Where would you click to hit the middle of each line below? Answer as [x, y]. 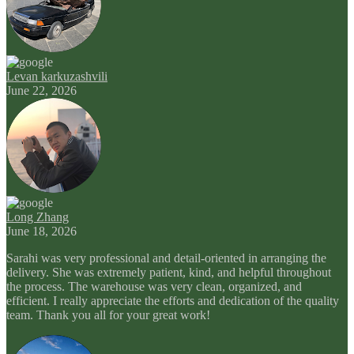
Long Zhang [38, 217]
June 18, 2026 [41, 231]
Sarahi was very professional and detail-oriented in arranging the [166, 258]
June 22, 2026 [41, 90]
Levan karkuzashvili [57, 76]
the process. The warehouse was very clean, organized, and [154, 286]
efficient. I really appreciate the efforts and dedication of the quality [173, 300]
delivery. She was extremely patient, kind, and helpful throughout [169, 272]
